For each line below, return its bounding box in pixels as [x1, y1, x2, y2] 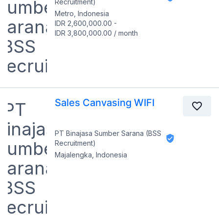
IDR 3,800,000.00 [55, 28, 112, 37]
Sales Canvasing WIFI [55, 96, 154, 109]
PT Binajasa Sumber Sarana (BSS [55, 129, 161, 137]
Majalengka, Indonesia [55, 150, 127, 159]
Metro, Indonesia [55, 9, 109, 18]
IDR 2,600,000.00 [55, 19, 112, 27]
